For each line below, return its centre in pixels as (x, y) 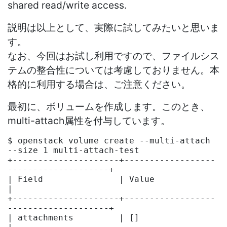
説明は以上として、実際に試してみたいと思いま (113, 27)
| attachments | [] (73, 217)
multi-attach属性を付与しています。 (89, 120)
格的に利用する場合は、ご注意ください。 (99, 84)
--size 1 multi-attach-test (73, 150)
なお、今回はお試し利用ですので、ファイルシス (113, 55)
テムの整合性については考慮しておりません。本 (113, 70)
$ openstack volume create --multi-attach (109, 140)
